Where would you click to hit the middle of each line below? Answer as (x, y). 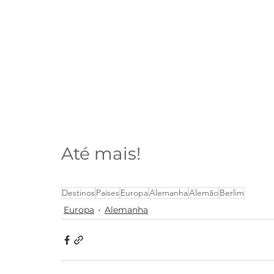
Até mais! (101, 154)
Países (108, 193)
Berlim (232, 193)
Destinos (78, 193)
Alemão (204, 193)
